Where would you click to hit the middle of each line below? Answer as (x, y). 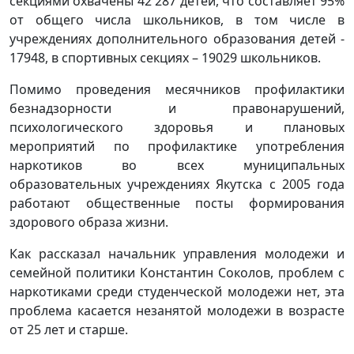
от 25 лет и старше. (69, 329)
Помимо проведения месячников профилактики (177, 89)
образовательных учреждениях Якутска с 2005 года (177, 184)
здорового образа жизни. (89, 222)
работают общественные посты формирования (177, 203)
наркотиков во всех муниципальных (177, 165)
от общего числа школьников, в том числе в (177, 19)
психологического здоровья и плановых (177, 127)
